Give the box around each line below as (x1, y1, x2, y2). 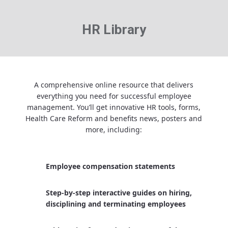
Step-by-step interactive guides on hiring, (45, 188, 192, 197)
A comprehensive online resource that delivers (34, 80, 194, 90)
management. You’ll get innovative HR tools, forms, (27, 102, 201, 112)
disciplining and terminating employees (45, 199, 186, 209)
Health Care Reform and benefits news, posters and (25, 113, 203, 123)
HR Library (82, 22, 146, 37)
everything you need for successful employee (36, 91, 191, 101)
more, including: (85, 125, 142, 134)
